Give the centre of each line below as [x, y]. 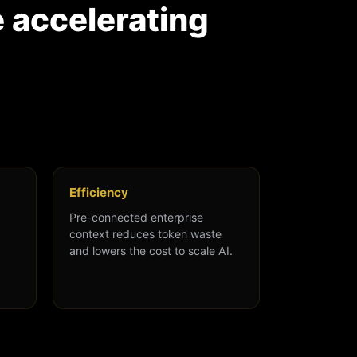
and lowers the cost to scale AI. [151, 251]
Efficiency [99, 193]
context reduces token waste [145, 234]
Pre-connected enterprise [136, 218]
